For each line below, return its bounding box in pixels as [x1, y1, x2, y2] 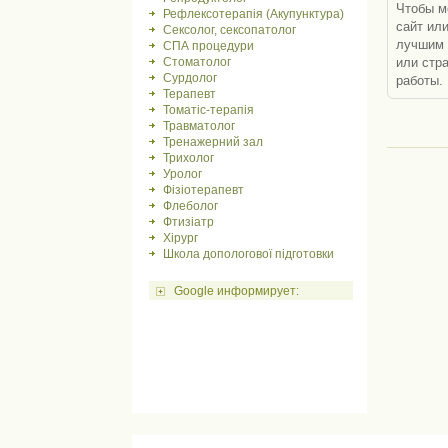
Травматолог [163, 119, 235, 133]
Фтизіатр [163, 215, 214, 229]
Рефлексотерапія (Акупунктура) [163, 7, 344, 21]
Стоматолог [163, 55, 231, 69]
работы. [395, 72, 443, 88]
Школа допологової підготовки [163, 247, 334, 261]
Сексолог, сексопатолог [163, 23, 296, 37]
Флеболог [163, 199, 218, 213]
